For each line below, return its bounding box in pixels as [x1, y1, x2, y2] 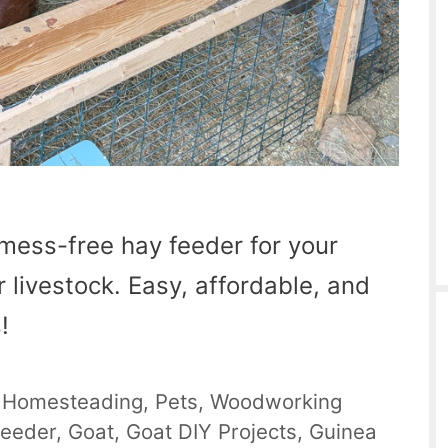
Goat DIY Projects [126, 418, 298, 444]
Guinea [309, 418, 378, 444]
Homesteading [2, 388, 144, 414]
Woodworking [210, 388, 343, 414]
